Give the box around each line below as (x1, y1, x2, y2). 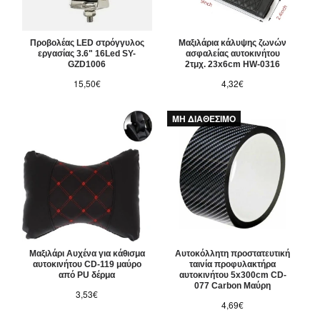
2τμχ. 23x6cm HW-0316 (185, 59, 281, 70)
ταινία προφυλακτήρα (189, 259, 276, 270)
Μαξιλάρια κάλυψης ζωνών (179, 38, 287, 49)
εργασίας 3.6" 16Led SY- (38, 49, 136, 59)
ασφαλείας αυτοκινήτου (185, 49, 280, 59)
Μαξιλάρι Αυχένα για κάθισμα (29, 249, 145, 259)
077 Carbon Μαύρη (194, 281, 271, 291)
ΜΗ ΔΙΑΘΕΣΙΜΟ (172, 112, 236, 126)
